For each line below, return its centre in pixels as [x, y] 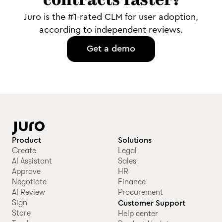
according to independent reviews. [111, 30]
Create [24, 151]
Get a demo [111, 49]
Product [27, 140]
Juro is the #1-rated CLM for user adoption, [111, 17]
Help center [138, 214]
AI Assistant [32, 161]
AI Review [28, 192]
